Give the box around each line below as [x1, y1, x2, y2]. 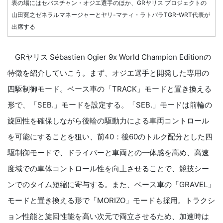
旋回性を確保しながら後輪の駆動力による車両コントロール [7, 115, 209, 125]
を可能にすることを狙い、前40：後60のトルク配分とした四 [7, 131, 213, 141]
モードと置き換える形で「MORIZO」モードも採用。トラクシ [7, 195, 215, 205]
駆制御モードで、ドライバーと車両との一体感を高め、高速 [7, 147, 209, 157]
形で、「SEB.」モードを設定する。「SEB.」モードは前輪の [7, 100, 212, 110]
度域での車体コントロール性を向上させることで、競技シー [7, 163, 209, 173]
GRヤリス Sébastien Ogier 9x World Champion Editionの [7, 52, 211, 62]
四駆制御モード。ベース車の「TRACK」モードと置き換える [7, 84, 212, 94]
